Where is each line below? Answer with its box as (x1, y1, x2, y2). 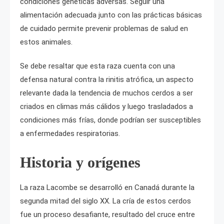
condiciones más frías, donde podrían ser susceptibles (20, 115, 201, 124)
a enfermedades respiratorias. (20, 128, 120, 138)
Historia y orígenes (20, 153, 140, 170)
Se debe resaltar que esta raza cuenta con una (20, 61, 175, 70)
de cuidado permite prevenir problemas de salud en (20, 23, 188, 33)
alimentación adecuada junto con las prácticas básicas (20, 10, 202, 19)
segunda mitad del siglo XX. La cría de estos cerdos (20, 196, 191, 205)
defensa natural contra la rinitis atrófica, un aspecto (20, 74, 193, 84)
